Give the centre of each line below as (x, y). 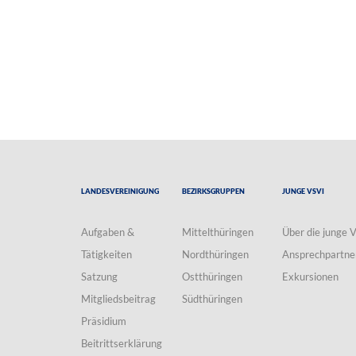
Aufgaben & (108, 232)
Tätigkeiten (106, 254)
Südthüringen (212, 298)
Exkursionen (311, 276)
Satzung (99, 276)
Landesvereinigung (120, 190)
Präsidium (104, 321)
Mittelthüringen (217, 232)
